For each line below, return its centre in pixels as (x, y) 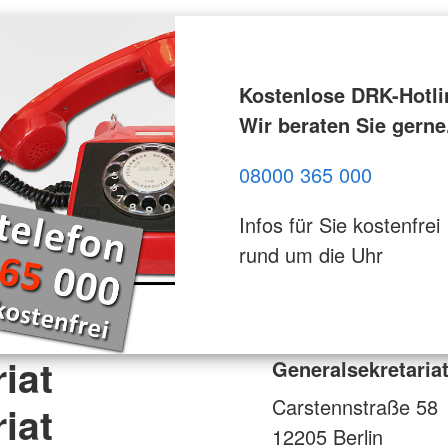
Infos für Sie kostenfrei (339, 224)
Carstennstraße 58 (355, 406)
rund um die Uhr (310, 254)
